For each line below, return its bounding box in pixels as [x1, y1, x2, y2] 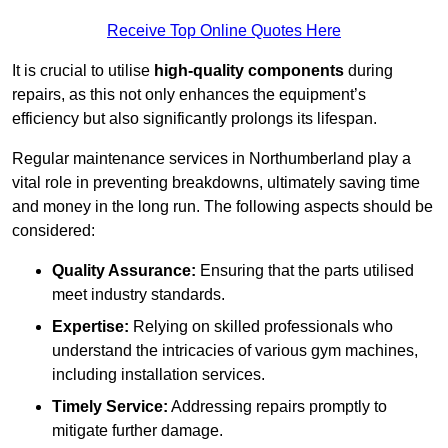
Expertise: [52, 318, 129, 336]
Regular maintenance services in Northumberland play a [12, 150, 411, 168]
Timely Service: [52, 398, 168, 416]
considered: [12, 222, 95, 240]
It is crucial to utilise [12, 62, 154, 80]
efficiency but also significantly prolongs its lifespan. [12, 110, 377, 128]
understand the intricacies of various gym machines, [52, 342, 418, 360]
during [344, 62, 393, 80]
